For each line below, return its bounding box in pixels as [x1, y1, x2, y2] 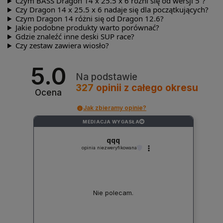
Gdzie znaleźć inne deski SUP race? [15, 31, 134, 42]
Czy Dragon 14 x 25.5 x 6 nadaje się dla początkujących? [15, 4, 209, 15]
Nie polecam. [93, 189, 134, 197]
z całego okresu [123, 82, 198, 94]
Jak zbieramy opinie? [83, 104, 146, 112]
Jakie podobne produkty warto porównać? [15, 22, 159, 33]
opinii [93, 82, 124, 94]
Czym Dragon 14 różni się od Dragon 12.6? [15, 13, 164, 24]
